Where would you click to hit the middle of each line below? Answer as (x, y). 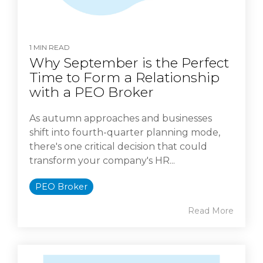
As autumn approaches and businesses (121, 119)
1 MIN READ (50, 48)
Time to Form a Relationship (124, 78)
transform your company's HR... (102, 161)
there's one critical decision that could (118, 147)
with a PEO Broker (92, 92)
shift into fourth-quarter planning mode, (125, 133)
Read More (211, 211)
